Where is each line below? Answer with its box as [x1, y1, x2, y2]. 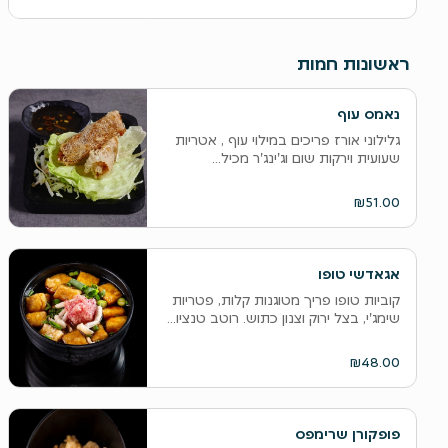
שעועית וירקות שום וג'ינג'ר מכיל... [211, 149, 400, 167]
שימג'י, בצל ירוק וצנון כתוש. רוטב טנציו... [166, 309, 400, 327]
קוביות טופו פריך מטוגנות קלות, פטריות [171, 291, 400, 309]
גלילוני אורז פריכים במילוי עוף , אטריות [174, 131, 400, 149]
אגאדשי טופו [317, 265, 400, 283]
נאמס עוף [336, 105, 400, 123]
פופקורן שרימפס [294, 425, 400, 443]
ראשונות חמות [296, 52, 409, 75]
